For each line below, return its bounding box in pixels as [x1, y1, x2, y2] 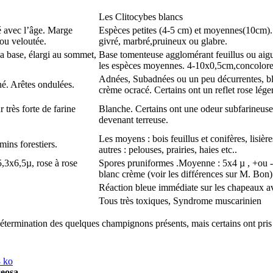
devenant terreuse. [99, 114, 168, 125]
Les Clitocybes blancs [99, 11, 183, 22]
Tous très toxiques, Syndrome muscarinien [99, 195, 261, 206]
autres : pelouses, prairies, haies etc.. [99, 144, 237, 155]
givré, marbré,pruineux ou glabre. [99, 35, 227, 46]
